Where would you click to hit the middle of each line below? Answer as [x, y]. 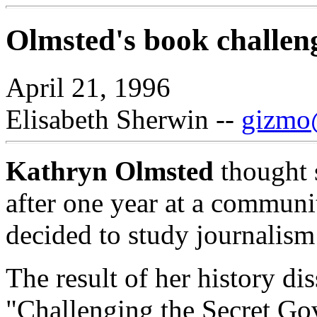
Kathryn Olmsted [110, 171]
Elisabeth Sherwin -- [123, 119]
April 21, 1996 [88, 87]
